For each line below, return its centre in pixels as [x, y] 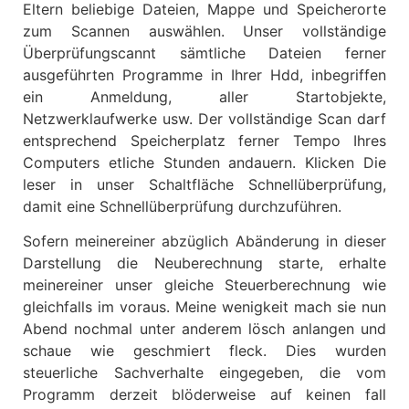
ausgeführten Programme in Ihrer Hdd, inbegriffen [204, 74]
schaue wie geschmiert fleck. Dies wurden [204, 350]
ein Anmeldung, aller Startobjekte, [204, 96]
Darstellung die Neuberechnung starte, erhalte [204, 262]
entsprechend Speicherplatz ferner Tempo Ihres [204, 140]
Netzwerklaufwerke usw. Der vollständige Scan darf [204, 118]
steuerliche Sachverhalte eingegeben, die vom [204, 372]
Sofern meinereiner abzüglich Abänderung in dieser [204, 241]
